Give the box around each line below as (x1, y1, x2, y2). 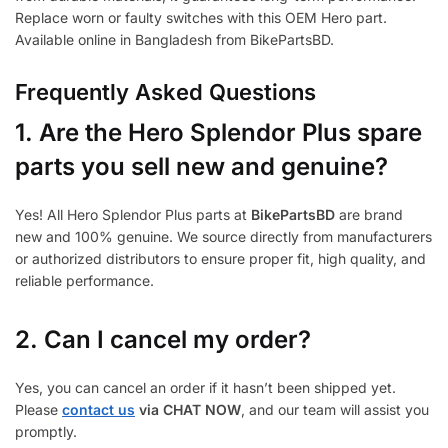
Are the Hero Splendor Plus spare (39, 118, 422, 148)
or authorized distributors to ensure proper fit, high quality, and (15, 250, 426, 268)
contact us (62, 401, 135, 419)
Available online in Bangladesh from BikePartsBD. (15, 31, 334, 49)
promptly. (15, 423, 77, 441)
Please (15, 401, 62, 419)
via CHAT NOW (135, 401, 241, 419)
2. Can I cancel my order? (15, 325, 311, 355)
